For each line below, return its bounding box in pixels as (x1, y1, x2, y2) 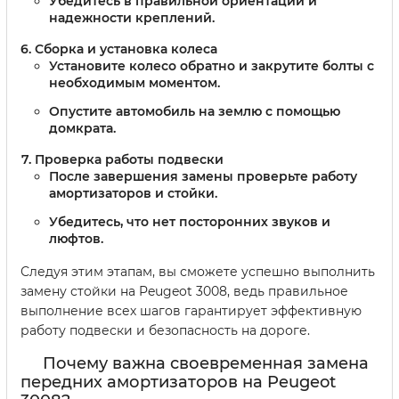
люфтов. (49, 230, 103, 247)
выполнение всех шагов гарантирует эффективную (20, 302, 362, 319)
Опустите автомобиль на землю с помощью (49, 102, 340, 119)
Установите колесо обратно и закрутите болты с (49, 58, 374, 75)
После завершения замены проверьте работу (49, 167, 357, 184)
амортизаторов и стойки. (49, 184, 217, 201)
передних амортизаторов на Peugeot (20, 371, 336, 392)
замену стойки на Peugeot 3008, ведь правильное (20, 282, 348, 299)
